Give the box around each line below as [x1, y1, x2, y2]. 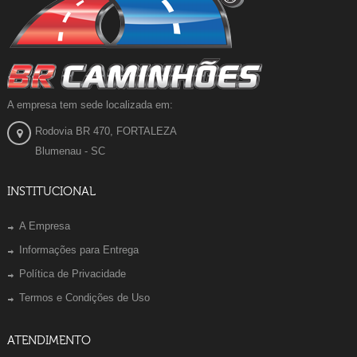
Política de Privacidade [19, 267, 126, 280]
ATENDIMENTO [7, 333, 91, 347]
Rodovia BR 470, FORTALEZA [35, 124, 177, 137]
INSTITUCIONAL [7, 184, 96, 198]
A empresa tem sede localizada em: [7, 98, 173, 111]
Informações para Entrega [19, 243, 139, 256]
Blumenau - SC [35, 144, 105, 157]
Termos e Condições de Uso [19, 291, 150, 304]
